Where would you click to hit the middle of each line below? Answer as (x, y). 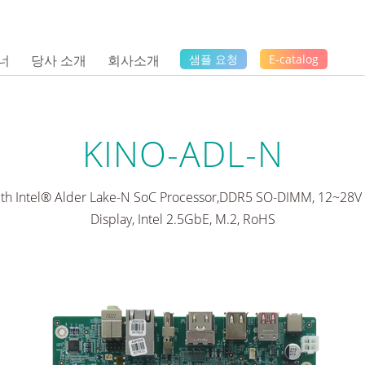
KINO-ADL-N (182, 153)
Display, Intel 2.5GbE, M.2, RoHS (182, 219)
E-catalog (293, 59)
